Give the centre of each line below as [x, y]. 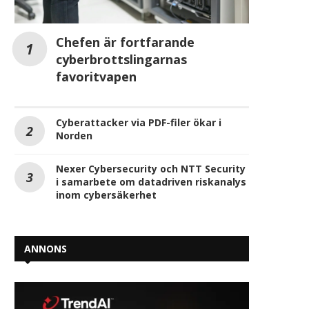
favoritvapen [96, 77]
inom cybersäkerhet [106, 195]
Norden [74, 136]
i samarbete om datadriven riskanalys [151, 182]
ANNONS [46, 249]
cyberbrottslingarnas [121, 60]
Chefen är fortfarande [125, 42]
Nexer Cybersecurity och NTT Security [151, 169]
